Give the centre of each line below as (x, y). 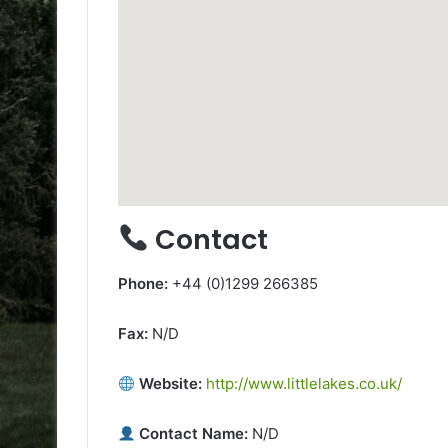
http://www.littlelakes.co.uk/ (304, 384)
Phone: (143, 284)
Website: (169, 384)
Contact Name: (192, 434)
